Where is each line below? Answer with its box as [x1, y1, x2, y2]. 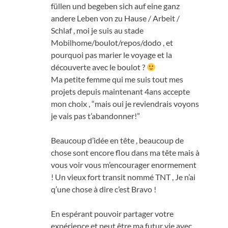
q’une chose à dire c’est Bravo [51, 184, 152, 194]
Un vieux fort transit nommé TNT [55, 172, 170, 182]
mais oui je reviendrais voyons [95, 98, 199, 108]
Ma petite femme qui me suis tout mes [51, 74, 183, 84]
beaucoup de [139, 135, 184, 145]
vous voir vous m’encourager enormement [51, 159, 196, 169]
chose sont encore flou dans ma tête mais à [51, 147, 199, 157]
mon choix [51, 98, 87, 108]
